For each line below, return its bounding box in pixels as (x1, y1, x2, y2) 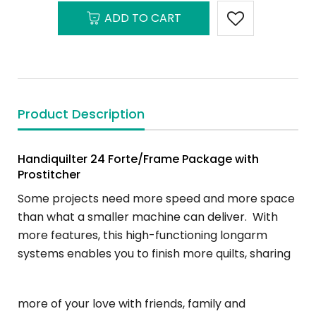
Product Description (18, 105, 145, 123)
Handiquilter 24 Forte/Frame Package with (18, 151, 259, 167)
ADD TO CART (104, 10, 181, 26)
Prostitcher (18, 166, 80, 183)
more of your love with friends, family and (18, 296, 245, 312)
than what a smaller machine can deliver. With (18, 209, 278, 225)
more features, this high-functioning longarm (18, 227, 267, 243)
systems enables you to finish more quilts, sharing (18, 245, 291, 262)
